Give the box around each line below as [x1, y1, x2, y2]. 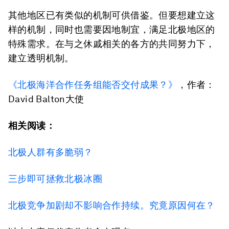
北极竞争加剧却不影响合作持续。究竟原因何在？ [8, 200, 215, 211]
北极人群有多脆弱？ [8, 147, 93, 157]
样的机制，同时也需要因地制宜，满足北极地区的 [8, 24, 215, 35]
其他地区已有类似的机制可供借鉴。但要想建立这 [8, 10, 215, 20]
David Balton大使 [8, 94, 84, 104]
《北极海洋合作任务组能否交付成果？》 [8, 79, 178, 90]
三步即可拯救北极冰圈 [8, 173, 102, 184]
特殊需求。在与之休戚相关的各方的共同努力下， [8, 38, 215, 49]
